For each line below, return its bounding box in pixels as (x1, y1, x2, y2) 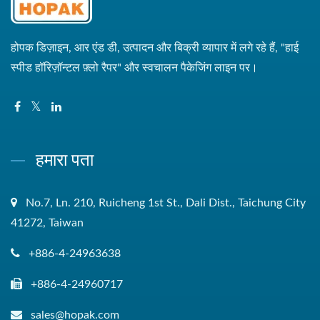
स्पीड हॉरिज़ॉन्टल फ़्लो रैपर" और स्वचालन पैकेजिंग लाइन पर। (11, 61, 258, 74)
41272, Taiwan (11, 216, 84, 229)
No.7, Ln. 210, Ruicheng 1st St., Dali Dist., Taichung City (26, 196, 306, 209)
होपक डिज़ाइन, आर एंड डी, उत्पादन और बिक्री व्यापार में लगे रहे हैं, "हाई (11, 41, 299, 54)
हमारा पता (36, 146, 94, 171)
